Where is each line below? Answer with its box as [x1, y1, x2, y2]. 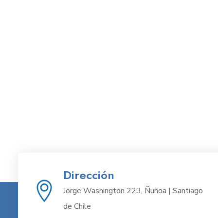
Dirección [63, 166, 114, 183]
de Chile [63, 201, 91, 212]
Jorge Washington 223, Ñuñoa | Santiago [63, 185, 203, 196]
